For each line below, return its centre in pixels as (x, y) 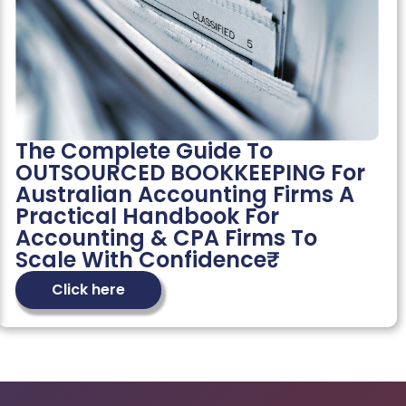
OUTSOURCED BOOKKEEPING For (190, 173)
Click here (88, 290)
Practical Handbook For (147, 217)
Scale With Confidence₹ (140, 260)
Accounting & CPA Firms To (166, 238)
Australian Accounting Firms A (184, 195)
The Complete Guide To (144, 151)
